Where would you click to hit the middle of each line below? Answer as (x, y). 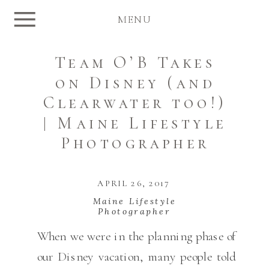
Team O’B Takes (135, 63)
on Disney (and (135, 83)
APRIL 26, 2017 (134, 184)
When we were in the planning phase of (136, 236)
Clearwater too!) (135, 103)
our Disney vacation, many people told (136, 256)
